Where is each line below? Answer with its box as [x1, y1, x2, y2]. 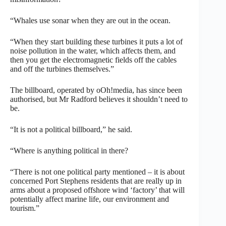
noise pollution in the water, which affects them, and [10, 46, 176, 55]
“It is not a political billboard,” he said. [10, 125, 132, 134]
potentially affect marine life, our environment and [10, 194, 169, 203]
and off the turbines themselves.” [10, 64, 114, 73]
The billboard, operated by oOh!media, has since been [10, 85, 182, 94]
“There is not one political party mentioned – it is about [10, 167, 185, 176]
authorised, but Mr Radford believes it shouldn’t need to [10, 94, 188, 103]
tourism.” [10, 203, 39, 212]
